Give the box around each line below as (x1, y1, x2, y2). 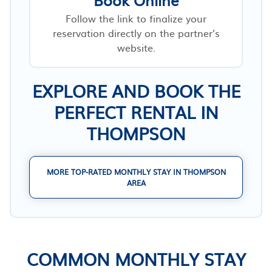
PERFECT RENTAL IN (53, 98, 219, 124)
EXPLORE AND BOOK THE (32, 77, 240, 103)
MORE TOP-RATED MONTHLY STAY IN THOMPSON (46, 166, 226, 177)
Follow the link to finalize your (66, 10, 206, 25)
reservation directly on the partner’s (52, 25, 220, 40)
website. (117, 39, 155, 55)
